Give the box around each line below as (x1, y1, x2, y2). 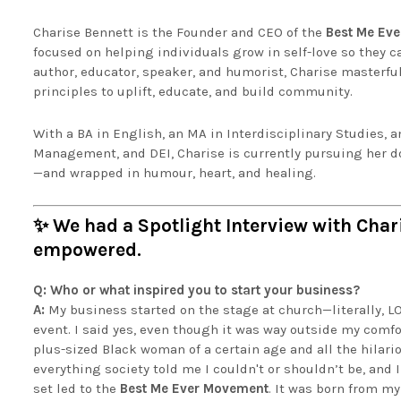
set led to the (33, 380, 120, 397)
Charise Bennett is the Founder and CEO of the (33, 24, 326, 40)
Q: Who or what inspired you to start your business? (33, 281, 360, 298)
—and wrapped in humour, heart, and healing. (33, 165, 316, 181)
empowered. (33, 238, 141, 260)
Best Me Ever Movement (120, 380, 269, 397)
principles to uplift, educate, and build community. (33, 83, 353, 99)
